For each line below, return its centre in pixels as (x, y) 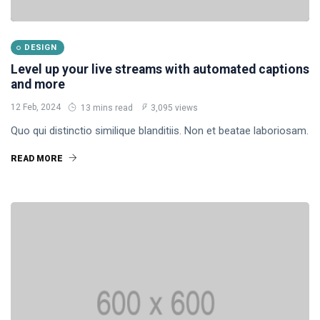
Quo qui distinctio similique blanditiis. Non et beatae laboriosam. (160, 131)
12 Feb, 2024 (36, 107)
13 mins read (106, 108)
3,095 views (174, 108)
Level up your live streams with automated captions (160, 69)
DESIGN (41, 47)
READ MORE (38, 159)
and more (38, 84)
